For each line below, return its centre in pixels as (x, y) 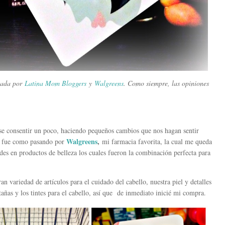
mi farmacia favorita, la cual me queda (156, 141)
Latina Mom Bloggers (55, 83)
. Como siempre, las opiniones (166, 83)
